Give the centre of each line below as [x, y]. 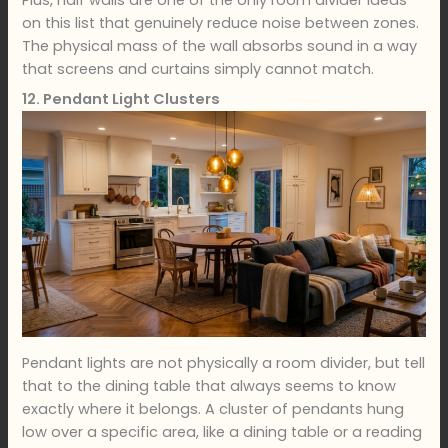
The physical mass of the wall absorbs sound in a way [220, 45]
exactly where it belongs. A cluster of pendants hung [213, 408]
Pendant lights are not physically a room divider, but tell [224, 362]
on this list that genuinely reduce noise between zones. [221, 22]
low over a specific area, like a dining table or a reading [222, 431]
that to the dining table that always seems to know [209, 385]
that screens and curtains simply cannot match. [198, 68]
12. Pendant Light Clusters [121, 99]
